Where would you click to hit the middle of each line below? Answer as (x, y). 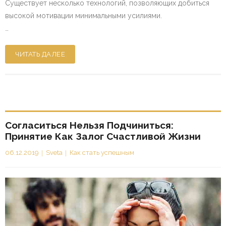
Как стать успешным (102, 152)
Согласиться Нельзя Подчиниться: (89, 125)
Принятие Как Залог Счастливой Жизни (103, 136)
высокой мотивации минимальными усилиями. (83, 16)
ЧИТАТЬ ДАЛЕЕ (40, 54)
